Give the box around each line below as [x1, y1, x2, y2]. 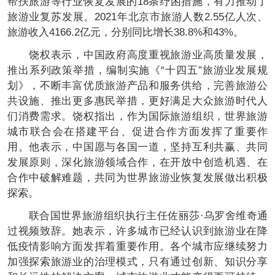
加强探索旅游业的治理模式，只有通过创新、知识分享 [7, 255, 268, 268]
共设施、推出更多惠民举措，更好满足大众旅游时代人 [7, 95, 268, 107]
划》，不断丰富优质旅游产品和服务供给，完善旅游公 [7, 80, 268, 91]
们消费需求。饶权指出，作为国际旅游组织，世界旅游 [7, 110, 268, 122]
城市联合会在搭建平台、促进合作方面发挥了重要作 [7, 126, 268, 137]
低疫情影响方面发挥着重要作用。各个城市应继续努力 [7, 240, 268, 252]
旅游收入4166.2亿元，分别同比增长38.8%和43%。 [7, 26, 244, 39]
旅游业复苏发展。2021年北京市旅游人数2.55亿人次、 [7, 11, 268, 23]
